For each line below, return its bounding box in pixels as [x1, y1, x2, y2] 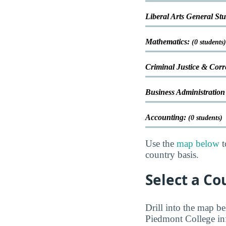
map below [177, 138, 219, 149]
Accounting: [145, 113, 188, 122]
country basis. [145, 149, 199, 160]
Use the [145, 138, 177, 149]
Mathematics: [145, 37, 192, 46]
